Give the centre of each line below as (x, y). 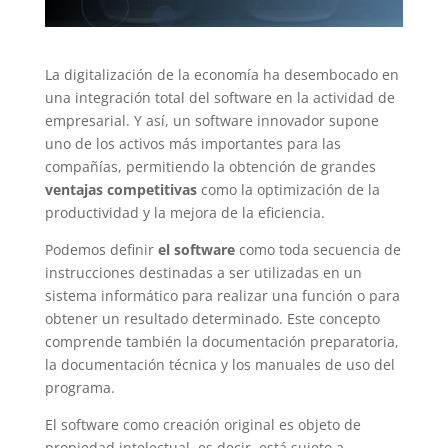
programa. (79, 387)
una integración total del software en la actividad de (219, 97)
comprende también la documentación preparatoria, (221, 341)
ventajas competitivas (120, 189)
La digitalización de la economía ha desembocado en (221, 74)
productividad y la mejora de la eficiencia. (184, 212)
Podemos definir (101, 249)
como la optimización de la (288, 189)
